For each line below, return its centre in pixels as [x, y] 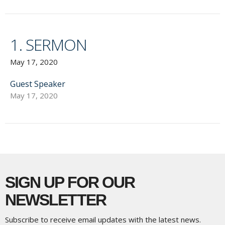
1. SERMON [49, 45]
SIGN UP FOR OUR [70, 183]
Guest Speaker [38, 84]
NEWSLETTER [55, 200]
